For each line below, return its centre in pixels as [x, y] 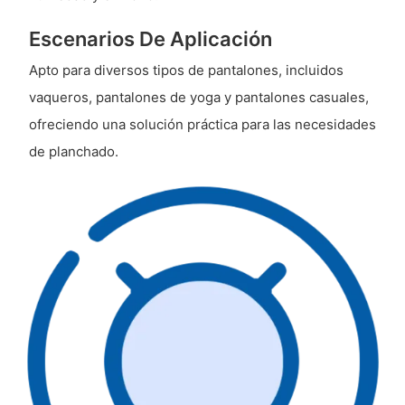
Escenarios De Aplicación [150, 39]
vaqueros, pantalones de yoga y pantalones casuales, [198, 97]
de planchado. [73, 151]
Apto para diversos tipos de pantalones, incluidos [186, 70]
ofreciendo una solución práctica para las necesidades [202, 124]
